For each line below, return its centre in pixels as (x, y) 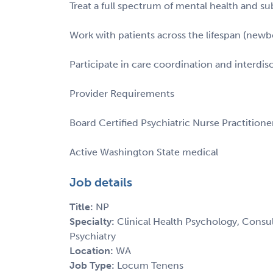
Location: (93, 250)
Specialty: (93, 221)
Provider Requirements (122, 93)
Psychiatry (93, 236)
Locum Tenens (150, 265)
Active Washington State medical (144, 152)
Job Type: (93, 265)
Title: (83, 207)
